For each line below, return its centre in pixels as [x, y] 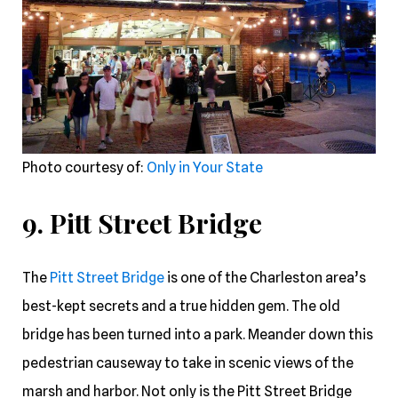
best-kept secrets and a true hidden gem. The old [181, 306]
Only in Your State [205, 167]
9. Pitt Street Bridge [142, 223]
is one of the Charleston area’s [267, 277]
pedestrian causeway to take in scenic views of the [188, 362]
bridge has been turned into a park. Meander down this [198, 334]
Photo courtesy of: [84, 167]
